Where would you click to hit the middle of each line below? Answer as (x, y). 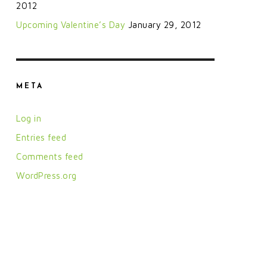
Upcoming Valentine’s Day (71, 24)
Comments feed (50, 156)
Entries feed (41, 137)
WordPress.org (46, 175)
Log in (29, 118)
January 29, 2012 (164, 24)
